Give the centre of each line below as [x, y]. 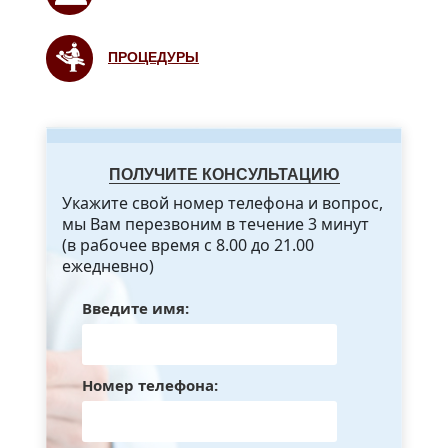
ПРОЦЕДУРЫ [153, 57]
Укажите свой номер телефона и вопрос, [222, 203]
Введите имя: [135, 308]
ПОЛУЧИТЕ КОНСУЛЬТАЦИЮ [224, 175]
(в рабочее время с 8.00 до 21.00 [188, 245]
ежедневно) [108, 266]
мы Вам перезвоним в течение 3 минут [215, 224]
